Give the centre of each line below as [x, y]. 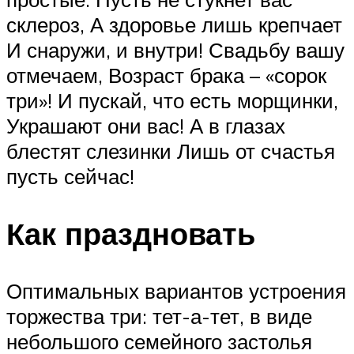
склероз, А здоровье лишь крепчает [174, 25]
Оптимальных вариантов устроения [176, 290]
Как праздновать [131, 234]
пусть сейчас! [70, 177]
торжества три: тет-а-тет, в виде [159, 316]
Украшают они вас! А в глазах [146, 126]
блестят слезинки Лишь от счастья [171, 151]
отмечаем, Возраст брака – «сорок [166, 75]
